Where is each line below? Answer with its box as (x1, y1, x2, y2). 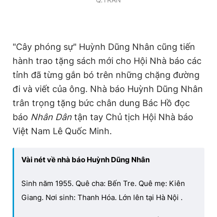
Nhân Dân (31, 112, 72, 123)
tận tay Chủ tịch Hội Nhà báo (72, 112, 193, 123)
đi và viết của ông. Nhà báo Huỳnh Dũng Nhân (13, 84, 203, 94)
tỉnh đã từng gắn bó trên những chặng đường (13, 70, 200, 80)
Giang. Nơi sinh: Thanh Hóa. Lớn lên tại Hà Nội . (21, 193, 183, 202)
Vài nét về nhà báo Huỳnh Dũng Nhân (21, 155, 150, 165)
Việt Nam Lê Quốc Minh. (13, 126, 112, 137)
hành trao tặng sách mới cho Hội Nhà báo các (13, 56, 201, 66)
